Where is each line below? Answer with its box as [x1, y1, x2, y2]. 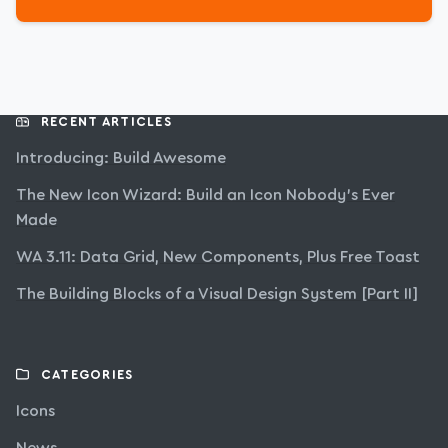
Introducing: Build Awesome [16, 150, 226, 167]
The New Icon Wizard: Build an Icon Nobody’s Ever [16, 187, 395, 204]
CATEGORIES [40, 369, 134, 382]
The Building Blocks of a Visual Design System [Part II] [16, 286, 418, 303]
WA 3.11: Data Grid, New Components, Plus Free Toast [16, 249, 420, 266]
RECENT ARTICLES [40, 116, 172, 129]
